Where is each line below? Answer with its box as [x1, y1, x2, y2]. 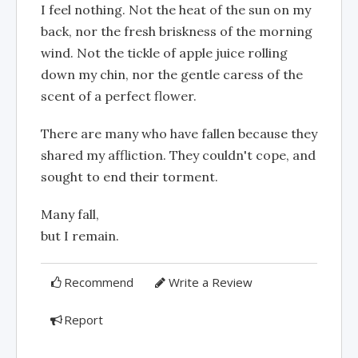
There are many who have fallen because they [41, 125, 317, 141]
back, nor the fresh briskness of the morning [41, 23, 312, 39]
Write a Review [168, 274, 253, 290]
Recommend [64, 274, 134, 290]
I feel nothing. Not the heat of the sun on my [41, 2, 311, 18]
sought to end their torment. [41, 169, 218, 185]
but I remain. [41, 228, 119, 244]
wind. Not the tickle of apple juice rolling [41, 45, 288, 61]
